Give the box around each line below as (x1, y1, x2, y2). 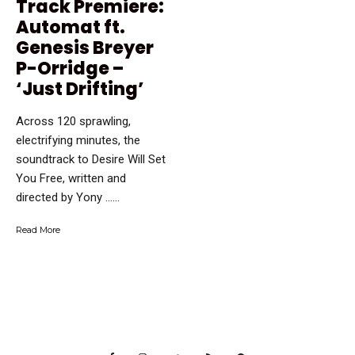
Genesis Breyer (16, 36, 154, 61)
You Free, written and (16, 171, 126, 186)
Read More (16, 224, 60, 236)
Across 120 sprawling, (16, 114, 131, 129)
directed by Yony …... (16, 190, 120, 205)
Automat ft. (16, 15, 125, 40)
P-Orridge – (16, 56, 124, 82)
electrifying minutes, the (16, 133, 140, 148)
